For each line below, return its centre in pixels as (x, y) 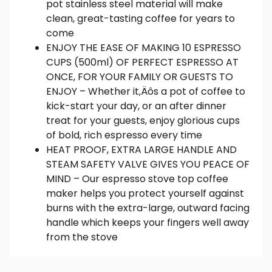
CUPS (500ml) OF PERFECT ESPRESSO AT (142, 62)
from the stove (82, 237)
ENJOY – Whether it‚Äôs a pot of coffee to (146, 91)
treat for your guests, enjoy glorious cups (143, 120)
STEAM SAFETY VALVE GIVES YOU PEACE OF (148, 164)
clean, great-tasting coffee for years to (141, 18)
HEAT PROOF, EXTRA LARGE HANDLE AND (141, 149)
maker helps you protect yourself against (145, 193)
